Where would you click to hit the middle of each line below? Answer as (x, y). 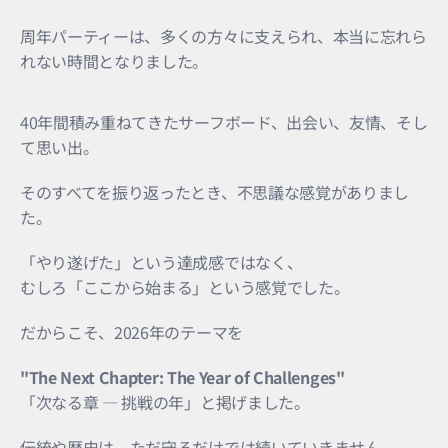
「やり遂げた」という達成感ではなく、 (161, 261)
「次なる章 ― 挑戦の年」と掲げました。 (165, 401)
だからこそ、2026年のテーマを (131, 331)
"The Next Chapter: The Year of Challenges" (182, 376)
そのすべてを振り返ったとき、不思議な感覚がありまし (214, 191)
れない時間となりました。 (114, 60)
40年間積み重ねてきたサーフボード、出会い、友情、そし (224, 121)
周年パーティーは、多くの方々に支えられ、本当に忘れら (223, 35)
